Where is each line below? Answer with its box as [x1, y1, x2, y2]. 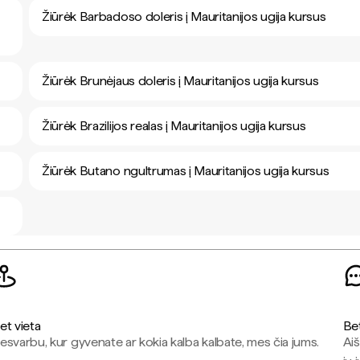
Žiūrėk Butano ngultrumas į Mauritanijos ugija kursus [42, 163, 329, 178]
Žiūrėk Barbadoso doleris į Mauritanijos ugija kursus [42, 9, 326, 24]
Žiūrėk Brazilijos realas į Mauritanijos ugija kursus [42, 118, 306, 133]
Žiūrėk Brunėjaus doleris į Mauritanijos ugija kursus [42, 73, 319, 88]
